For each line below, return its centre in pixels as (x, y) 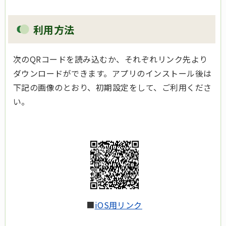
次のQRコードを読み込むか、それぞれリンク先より (110, 59)
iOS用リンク (118, 205)
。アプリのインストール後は (158, 73)
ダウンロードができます (59, 73)
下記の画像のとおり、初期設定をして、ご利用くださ (112, 87)
